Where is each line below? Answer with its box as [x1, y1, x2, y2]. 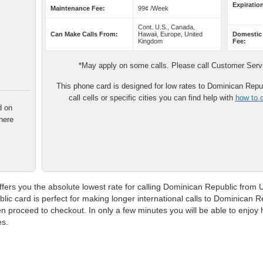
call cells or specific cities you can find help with [68, 93, 235, 102]
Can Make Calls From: [50, 31, 118, 38]
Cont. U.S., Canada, [138, 23, 195, 31]
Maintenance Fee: [50, 5, 105, 12]
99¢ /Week [138, 5, 168, 12]
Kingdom [138, 38, 163, 45]
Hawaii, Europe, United [138, 31, 203, 38]
